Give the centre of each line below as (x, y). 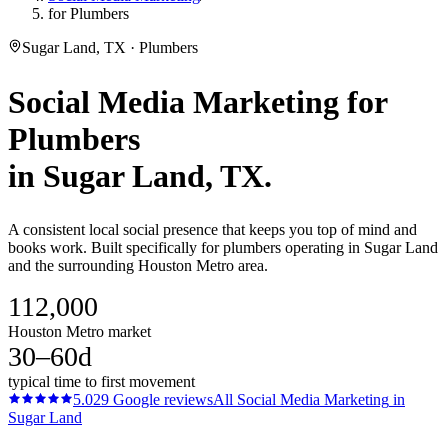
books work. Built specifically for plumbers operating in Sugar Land (223, 248)
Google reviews (161, 400)
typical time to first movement (101, 382)
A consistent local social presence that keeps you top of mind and (212, 230)
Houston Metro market (79, 332)
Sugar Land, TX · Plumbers (110, 47)
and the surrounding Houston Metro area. (138, 266)
